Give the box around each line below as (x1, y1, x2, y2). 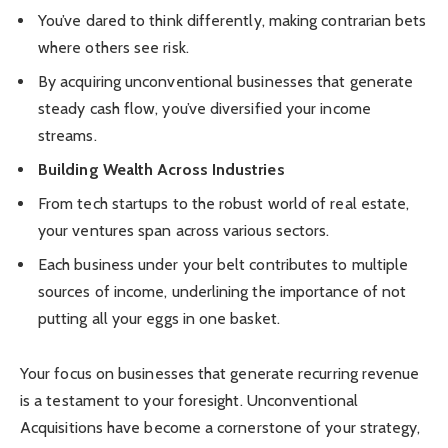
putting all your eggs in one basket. (38, 309, 280, 329)
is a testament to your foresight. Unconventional (20, 391, 358, 411)
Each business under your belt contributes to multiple (38, 255, 409, 275)
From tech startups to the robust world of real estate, (38, 194, 410, 214)
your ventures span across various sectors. (38, 221, 330, 241)
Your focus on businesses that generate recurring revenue (20, 364, 420, 384)
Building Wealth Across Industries (38, 160, 285, 180)
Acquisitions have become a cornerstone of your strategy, (20, 418, 421, 438)
